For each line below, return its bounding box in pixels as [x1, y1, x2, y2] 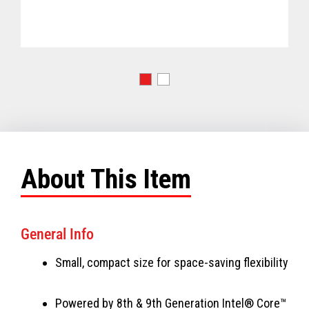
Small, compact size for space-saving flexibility [55, 255, 288, 270]
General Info [21, 225, 94, 243]
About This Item [21, 163, 191, 195]
